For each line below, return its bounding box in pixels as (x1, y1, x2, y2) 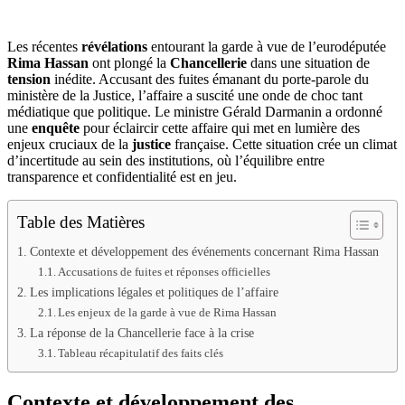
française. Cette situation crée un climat (171, 137, 397, 153)
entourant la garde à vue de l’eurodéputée (147, 39, 386, 55)
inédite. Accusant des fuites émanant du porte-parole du (51, 71, 369, 88)
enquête (32, 120, 80, 137)
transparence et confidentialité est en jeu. (7, 169, 237, 185)
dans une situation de (247, 55, 370, 71)
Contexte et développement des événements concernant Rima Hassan (29, 244, 379, 259)
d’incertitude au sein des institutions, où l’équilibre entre (7, 153, 325, 169)
